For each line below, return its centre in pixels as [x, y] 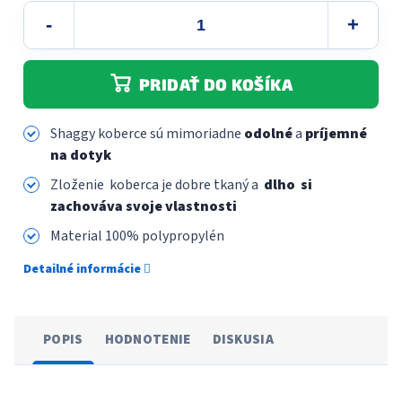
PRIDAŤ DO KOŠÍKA [216, 84]
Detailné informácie [82, 269]
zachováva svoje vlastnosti [144, 206]
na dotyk [81, 155]
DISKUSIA [243, 340]
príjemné [336, 134]
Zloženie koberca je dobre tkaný [151, 185]
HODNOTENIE [148, 340]
